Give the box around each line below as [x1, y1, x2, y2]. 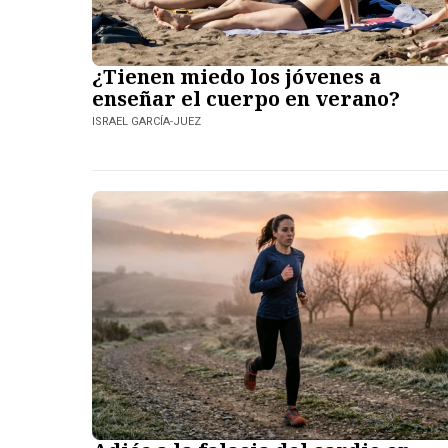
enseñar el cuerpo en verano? [92, 84, 400, 112]
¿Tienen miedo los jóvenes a [92, 62, 381, 90]
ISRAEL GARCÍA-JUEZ [92, 114, 201, 128]
